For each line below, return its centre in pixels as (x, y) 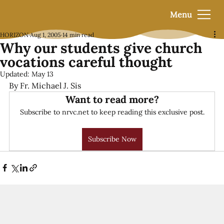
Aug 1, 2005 (45, 34)
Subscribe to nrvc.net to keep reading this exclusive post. (112, 112)
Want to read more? (112, 99)
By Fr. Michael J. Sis (45, 85)
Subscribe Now (112, 139)
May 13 (42, 74)
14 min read (78, 34)
